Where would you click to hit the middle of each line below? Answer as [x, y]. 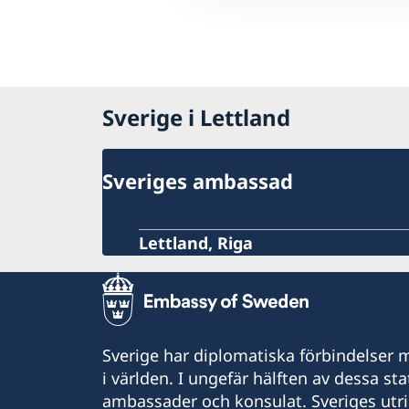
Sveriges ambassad [198, 181]
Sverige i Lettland [196, 118]
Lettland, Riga [196, 243]
